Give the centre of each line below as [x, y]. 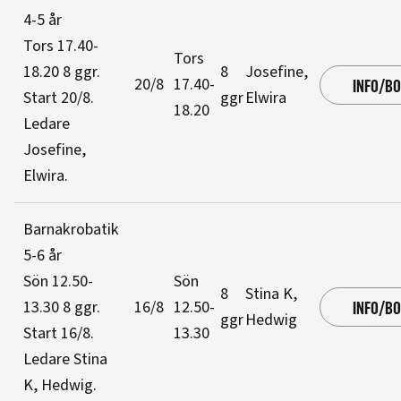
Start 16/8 [57, 333]
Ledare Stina [65, 359]
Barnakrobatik [71, 230]
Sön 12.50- [58, 282]
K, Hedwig [58, 385]
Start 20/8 [57, 98]
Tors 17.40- [61, 46]
